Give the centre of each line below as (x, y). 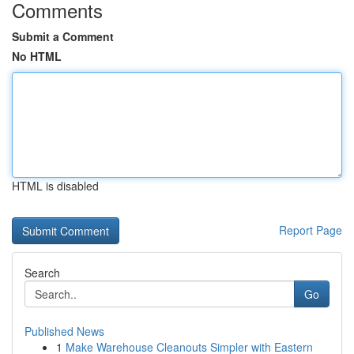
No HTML (37, 56)
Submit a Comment (63, 36)
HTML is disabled (55, 186)
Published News (64, 331)
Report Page (311, 230)
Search (42, 273)
